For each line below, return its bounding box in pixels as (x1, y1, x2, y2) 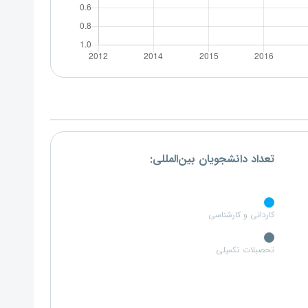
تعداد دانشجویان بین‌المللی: (150, 153, 274, 166)
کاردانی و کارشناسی (208, 210, 274, 221)
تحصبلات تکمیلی (216, 245, 274, 256)
